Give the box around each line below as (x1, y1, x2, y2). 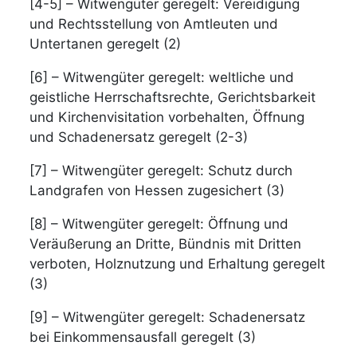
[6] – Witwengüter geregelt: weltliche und (29, 69, 295, 85)
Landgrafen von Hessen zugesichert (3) (29, 182, 285, 198)
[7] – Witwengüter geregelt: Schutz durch (29, 162, 293, 178)
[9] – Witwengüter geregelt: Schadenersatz (29, 308, 306, 325)
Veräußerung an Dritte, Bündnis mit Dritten (29, 235, 302, 252)
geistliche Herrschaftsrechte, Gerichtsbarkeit (29, 88, 316, 105)
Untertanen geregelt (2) (29, 35, 182, 52)
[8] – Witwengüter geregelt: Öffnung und (29, 215, 289, 232)
